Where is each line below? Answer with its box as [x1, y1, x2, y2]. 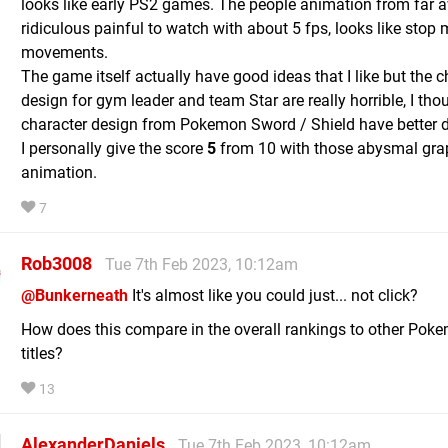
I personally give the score [21, 138, 207, 158]
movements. [21, 42, 108, 62]
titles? [21, 343, 63, 363]
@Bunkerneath [21, 285, 128, 305]
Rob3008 [21, 252, 92, 274]
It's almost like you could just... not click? [128, 285, 418, 305]
